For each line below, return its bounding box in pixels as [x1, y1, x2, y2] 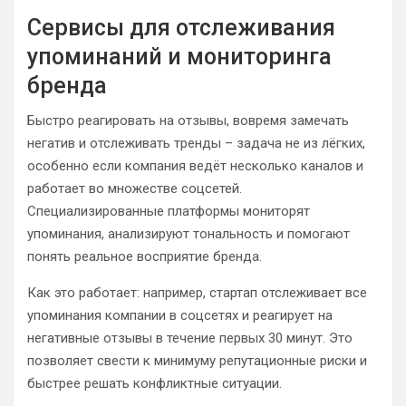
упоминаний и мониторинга [27, 43, 332, 70]
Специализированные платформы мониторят [27, 202, 310, 219]
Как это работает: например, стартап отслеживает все [27, 284, 367, 301]
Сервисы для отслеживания [27, 14, 335, 41]
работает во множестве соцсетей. [27, 179, 242, 197]
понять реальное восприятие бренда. [27, 247, 262, 265]
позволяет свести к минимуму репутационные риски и [27, 352, 367, 369]
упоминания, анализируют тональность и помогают [27, 225, 350, 242]
